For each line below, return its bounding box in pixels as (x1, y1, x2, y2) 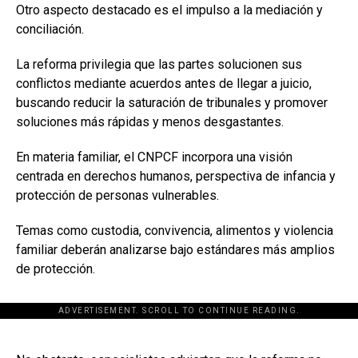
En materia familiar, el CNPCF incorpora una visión (16, 149, 292, 165)
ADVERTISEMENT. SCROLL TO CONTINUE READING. (58, 306, 300, 315)
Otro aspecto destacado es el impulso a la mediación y (16, 2, 323, 18)
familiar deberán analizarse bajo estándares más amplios (16, 242, 335, 257)
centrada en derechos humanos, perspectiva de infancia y (16, 169, 336, 184)
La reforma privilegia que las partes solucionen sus (16, 57, 302, 72)
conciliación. (16, 22, 84, 37)
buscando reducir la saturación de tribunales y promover (16, 95, 328, 110)
